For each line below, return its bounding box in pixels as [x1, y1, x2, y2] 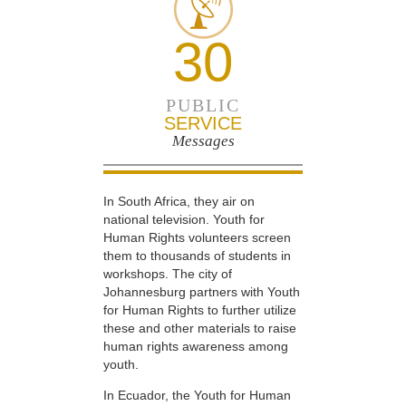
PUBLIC [166, 94, 240, 115]
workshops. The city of [103, 266, 232, 281]
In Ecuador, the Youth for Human [103, 388, 291, 403]
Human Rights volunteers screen [103, 229, 291, 245]
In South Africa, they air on [103, 193, 255, 208]
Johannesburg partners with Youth [103, 284, 300, 299]
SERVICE [164, 112, 242, 133]
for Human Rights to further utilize [103, 302, 296, 317]
